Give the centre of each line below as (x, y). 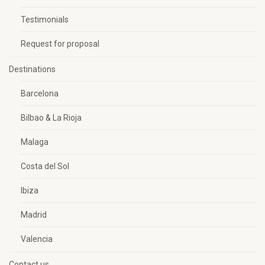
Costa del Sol (45, 166)
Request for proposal (60, 44)
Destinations (32, 69)
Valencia (37, 239)
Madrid (34, 215)
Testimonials (45, 20)
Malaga (35, 142)
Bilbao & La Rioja (51, 118)
